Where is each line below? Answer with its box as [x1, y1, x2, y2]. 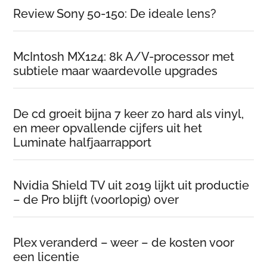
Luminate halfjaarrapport [13, 135, 152, 150]
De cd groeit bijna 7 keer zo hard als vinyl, [13, 107, 244, 122]
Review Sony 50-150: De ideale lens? [13, 7, 217, 21]
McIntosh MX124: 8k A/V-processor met [13, 49, 235, 64]
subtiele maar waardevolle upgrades [13, 64, 218, 79]
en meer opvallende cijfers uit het [13, 121, 203, 136]
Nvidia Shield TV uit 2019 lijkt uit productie [13, 178, 250, 193]
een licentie [13, 250, 80, 265]
